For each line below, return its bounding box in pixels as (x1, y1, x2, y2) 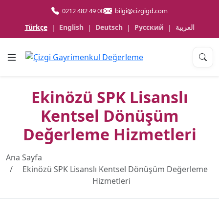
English (59, 22, 84, 32)
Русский (134, 22, 164, 32)
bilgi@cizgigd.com (115, 6, 168, 15)
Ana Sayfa (6, 152, 42, 163)
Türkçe (24, 22, 47, 32)
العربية (175, 22, 195, 32)
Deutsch (95, 22, 123, 32)
